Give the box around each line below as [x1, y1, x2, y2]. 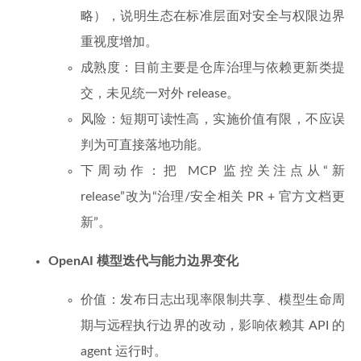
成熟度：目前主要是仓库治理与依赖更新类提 [81, 61, 345, 74]
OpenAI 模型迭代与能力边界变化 [48, 255, 239, 268]
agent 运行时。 [81, 345, 167, 358]
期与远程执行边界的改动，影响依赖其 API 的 [81, 319, 345, 332]
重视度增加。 [81, 35, 158, 48]
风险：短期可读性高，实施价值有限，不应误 [81, 113, 345, 126]
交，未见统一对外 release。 [81, 87, 239, 100]
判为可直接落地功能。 [81, 139, 210, 151]
